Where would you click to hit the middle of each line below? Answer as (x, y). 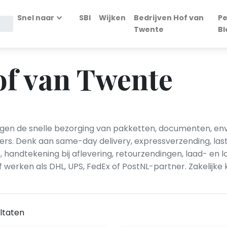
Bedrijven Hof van (169, 18)
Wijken (112, 18)
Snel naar (36, 18)
